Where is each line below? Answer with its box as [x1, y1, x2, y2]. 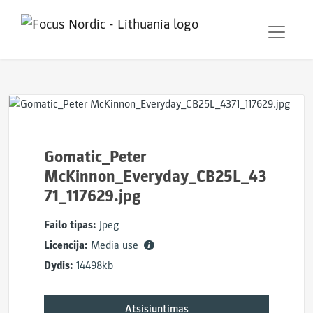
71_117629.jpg [44, 186, 141, 206]
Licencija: [44, 238, 88, 252]
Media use [91, 238, 141, 252]
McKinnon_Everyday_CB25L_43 [44, 166, 267, 187]
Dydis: [44, 259, 73, 272]
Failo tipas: [44, 218, 96, 232]
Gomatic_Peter [44, 147, 147, 167]
